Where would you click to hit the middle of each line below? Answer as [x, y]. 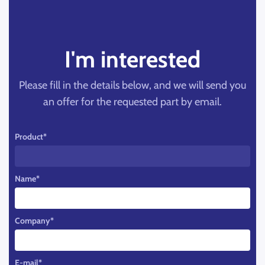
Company [33, 221]
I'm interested [132, 59]
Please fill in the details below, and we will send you [132, 85]
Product [29, 137]
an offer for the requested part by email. [132, 102]
